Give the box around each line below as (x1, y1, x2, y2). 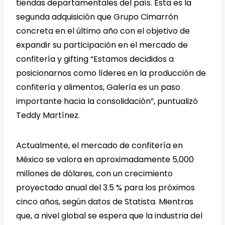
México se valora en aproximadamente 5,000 (16, 153, 194, 165)
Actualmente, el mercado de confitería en (16, 139, 183, 151)
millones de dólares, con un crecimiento (16, 167, 173, 179)
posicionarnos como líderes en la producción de (16, 67, 206, 79)
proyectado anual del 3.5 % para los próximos (16, 181, 195, 193)
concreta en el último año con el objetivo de (16, 25, 190, 37)
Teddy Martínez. (16, 109, 80, 121)
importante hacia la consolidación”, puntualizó (16, 95, 198, 107)
